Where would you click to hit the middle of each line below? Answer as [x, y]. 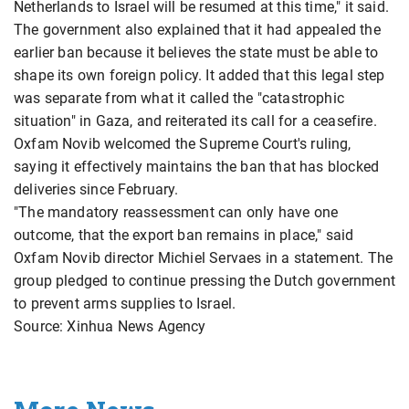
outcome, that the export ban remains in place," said [184, 236]
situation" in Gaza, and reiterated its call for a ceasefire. [195, 121]
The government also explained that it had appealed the [197, 30]
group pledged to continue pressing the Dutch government [204, 281]
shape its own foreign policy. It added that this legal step [199, 76]
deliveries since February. [96, 190]
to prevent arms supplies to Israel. [125, 304]
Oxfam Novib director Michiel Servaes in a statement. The [204, 258]
